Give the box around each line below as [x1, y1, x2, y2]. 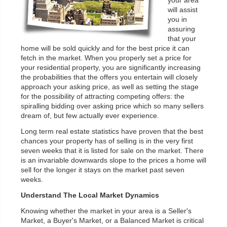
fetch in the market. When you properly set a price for [21, 54, 192, 62]
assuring [168, 25, 195, 33]
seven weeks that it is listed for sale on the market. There [21, 147, 204, 155]
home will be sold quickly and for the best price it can [21, 45, 190, 52]
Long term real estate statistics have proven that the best [21, 128, 203, 135]
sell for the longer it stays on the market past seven [21, 166, 184, 174]
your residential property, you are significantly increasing [21, 64, 201, 71]
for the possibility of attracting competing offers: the [21, 93, 184, 100]
